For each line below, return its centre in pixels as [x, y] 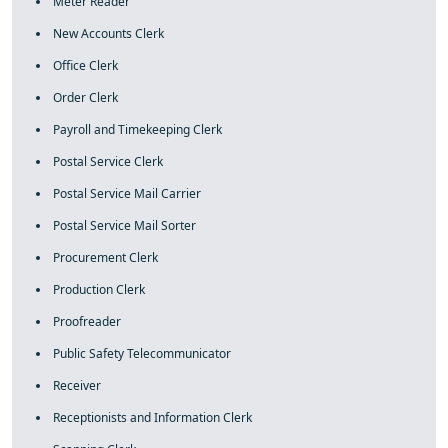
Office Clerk [85, 65]
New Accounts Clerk [108, 33]
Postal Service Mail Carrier [127, 193]
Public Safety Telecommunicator [142, 353]
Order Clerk [85, 97]
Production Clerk [99, 289]
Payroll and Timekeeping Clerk [137, 129]
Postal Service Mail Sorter [124, 225]
